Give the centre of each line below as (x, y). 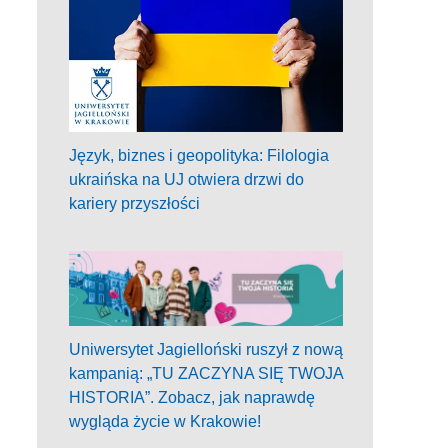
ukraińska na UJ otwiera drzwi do (186, 179)
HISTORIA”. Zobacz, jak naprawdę (192, 397)
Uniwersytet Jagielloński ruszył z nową (206, 349)
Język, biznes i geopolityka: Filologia (199, 155)
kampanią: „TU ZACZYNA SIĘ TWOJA (206, 373)
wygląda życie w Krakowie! (165, 421)
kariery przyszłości (134, 203)
